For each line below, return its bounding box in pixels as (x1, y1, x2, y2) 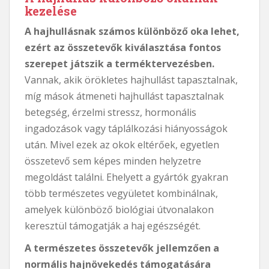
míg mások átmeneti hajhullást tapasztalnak (25, 89, 224, 103)
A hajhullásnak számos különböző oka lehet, (25, 24, 240, 38)
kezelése (25, 2, 77, 19)
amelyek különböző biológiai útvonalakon (25, 202, 214, 216)
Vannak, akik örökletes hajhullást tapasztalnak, (25, 73, 238, 86)
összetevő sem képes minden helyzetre (25, 154, 201, 168)
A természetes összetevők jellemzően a (25, 241, 219, 255)
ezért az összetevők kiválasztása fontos (25, 40, 221, 54)
